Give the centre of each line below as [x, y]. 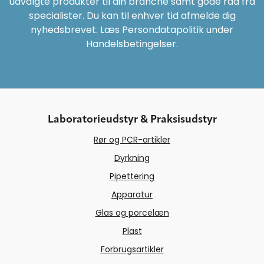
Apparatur [132, 195]
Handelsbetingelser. [132, 44]
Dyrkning [132, 158]
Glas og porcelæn [132, 213]
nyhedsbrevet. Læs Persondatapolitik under [132, 30]
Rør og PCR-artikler [132, 140]
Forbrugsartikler [132, 250]
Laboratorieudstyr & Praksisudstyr [132, 120]
